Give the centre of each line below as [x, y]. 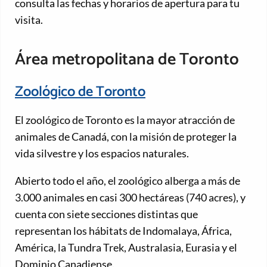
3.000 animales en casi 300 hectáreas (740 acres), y [130, 197]
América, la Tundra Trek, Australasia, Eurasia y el [126, 247]
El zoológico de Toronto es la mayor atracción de [125, 119]
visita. [29, 19]
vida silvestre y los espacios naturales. [102, 153]
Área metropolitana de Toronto [127, 59]
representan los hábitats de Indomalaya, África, [123, 230]
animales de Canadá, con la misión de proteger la [126, 136]
